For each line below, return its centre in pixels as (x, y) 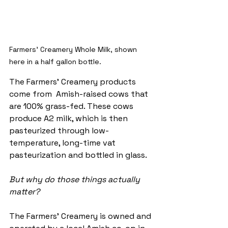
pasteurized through (50, 130)
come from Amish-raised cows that (80, 94)
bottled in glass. (117, 155)
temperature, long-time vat (63, 142)
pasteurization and (47, 155)
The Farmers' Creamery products (74, 81)
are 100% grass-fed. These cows (72, 106)
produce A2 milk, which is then (69, 118)
